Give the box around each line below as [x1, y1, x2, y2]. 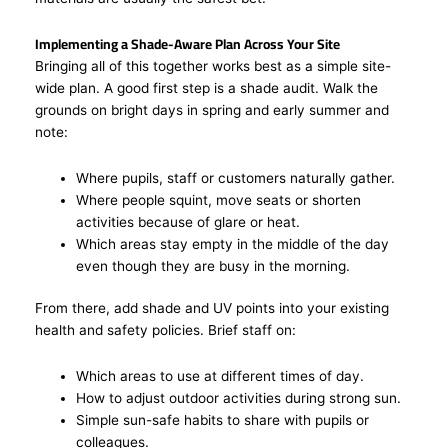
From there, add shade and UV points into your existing [35, 300, 389, 317]
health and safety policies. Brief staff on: [35, 322, 304, 339]
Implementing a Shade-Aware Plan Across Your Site [35, 30, 340, 57]
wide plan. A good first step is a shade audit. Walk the [35, 79, 378, 96]
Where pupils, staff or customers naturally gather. [76, 169, 396, 186]
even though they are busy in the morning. [76, 257, 351, 274]
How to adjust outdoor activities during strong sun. [76, 390, 402, 407]
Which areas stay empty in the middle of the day [76, 235, 390, 252]
